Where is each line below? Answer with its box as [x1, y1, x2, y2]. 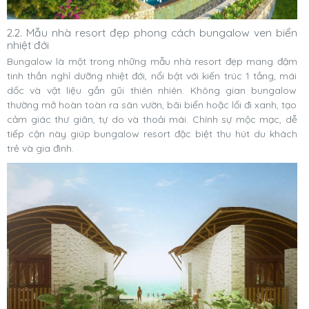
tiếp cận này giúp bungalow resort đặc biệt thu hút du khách [7, 127, 297, 140]
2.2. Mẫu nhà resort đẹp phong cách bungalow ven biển [7, 25, 297, 39]
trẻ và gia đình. [7, 141, 74, 154]
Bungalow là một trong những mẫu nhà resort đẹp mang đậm [7, 54, 297, 68]
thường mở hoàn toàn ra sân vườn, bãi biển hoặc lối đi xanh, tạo [7, 98, 297, 111]
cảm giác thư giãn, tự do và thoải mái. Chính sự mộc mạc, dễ [7, 112, 297, 126]
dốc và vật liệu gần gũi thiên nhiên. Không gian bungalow [7, 83, 297, 97]
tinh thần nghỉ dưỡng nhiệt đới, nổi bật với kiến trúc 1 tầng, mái [7, 69, 297, 82]
